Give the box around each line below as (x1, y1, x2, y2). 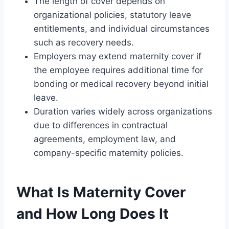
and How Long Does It (16, 204, 169, 222)
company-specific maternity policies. (34, 147, 184, 158)
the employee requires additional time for (34, 64, 203, 75)
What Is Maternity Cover (16, 183, 186, 201)
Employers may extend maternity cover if (34, 51, 201, 61)
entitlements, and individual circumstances (34, 23, 210, 34)
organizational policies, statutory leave (34, 9, 191, 20)
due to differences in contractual (34, 120, 168, 130)
